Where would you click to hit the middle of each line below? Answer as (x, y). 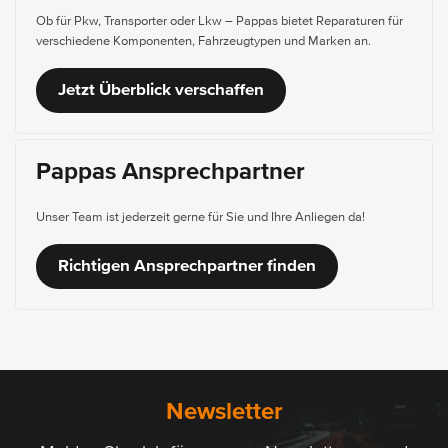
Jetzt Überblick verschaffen (161, 91)
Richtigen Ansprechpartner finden (187, 267)
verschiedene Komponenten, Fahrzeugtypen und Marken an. (203, 42)
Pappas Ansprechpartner (170, 172)
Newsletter (224, 412)
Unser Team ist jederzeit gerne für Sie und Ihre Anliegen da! (200, 218)
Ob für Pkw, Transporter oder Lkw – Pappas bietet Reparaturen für (219, 22)
